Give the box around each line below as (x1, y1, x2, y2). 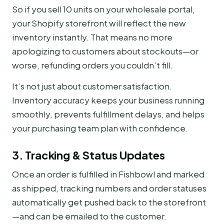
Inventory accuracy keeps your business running (12, 94, 204, 106)
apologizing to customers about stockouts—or (12, 45, 198, 56)
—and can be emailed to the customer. (12, 210, 166, 222)
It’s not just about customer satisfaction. (12, 80, 172, 92)
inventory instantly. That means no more (12, 31, 172, 42)
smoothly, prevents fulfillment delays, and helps (12, 108, 204, 120)
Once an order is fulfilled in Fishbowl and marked (12, 168, 204, 180)
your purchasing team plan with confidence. (12, 122, 188, 134)
